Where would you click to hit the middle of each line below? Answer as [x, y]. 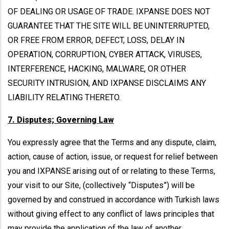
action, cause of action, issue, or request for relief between [113, 157]
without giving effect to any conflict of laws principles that [111, 214]
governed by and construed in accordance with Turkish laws [113, 200]
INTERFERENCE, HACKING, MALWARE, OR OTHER [97, 69]
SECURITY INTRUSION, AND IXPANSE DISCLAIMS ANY [107, 83]
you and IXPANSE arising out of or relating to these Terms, [111, 171]
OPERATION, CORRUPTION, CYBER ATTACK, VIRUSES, [105, 54]
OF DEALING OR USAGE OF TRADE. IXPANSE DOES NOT [109, 12]
